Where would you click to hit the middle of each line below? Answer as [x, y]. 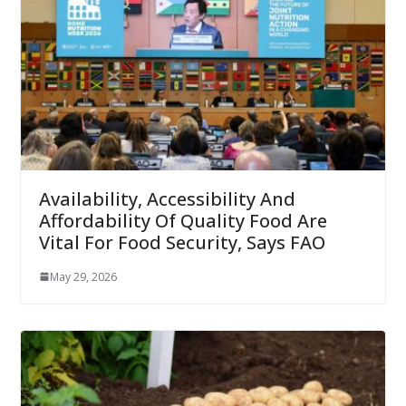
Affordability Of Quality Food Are [183, 220]
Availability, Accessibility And [167, 198]
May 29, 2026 [83, 276]
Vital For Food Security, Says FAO [182, 242]
